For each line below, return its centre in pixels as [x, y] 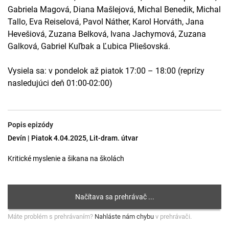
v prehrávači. [173, 216]
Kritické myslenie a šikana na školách [66, 158]
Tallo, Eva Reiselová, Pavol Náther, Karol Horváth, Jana [106, 22]
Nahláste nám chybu [124, 216]
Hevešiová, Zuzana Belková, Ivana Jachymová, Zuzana [107, 34]
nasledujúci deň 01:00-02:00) [60, 83]
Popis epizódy [30, 125]
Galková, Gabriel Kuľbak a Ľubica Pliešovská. [89, 46]
